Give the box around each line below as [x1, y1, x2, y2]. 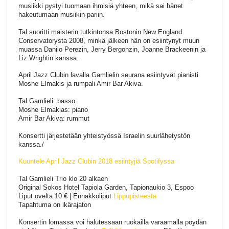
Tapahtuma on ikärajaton [18, 200, 91, 209]
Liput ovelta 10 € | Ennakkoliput [18, 192, 113, 200]
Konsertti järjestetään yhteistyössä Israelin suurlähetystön [18, 131, 190, 140]
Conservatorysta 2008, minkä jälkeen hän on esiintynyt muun [18, 36, 199, 44]
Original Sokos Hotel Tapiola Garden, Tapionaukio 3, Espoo [18, 183, 194, 191]
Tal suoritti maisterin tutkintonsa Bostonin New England [18, 28, 182, 36]
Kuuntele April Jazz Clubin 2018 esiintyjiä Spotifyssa [18, 157, 174, 166]
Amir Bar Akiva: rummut [18, 114, 89, 123]
